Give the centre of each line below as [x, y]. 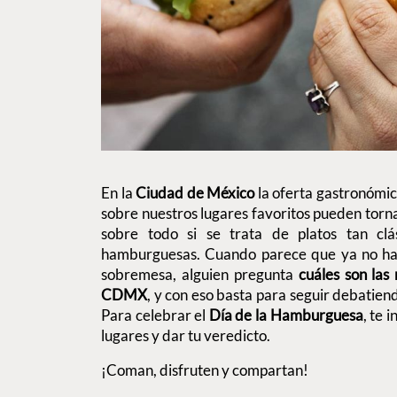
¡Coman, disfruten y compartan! [205, 370]
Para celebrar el [155, 315]
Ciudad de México [195, 193]
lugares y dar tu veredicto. [186, 336]
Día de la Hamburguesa [286, 315]
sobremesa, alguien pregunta [200, 275]
